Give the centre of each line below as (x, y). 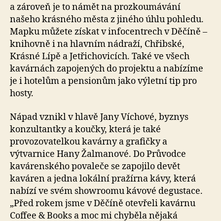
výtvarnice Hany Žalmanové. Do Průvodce (98, 154)
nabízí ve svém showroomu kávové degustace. (106, 191)
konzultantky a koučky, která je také (85, 129)
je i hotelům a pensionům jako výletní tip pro (103, 81)
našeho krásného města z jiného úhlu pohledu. (107, 19)
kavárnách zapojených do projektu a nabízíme (107, 69)
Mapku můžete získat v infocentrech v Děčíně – (109, 32)
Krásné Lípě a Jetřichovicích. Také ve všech (100, 56)
